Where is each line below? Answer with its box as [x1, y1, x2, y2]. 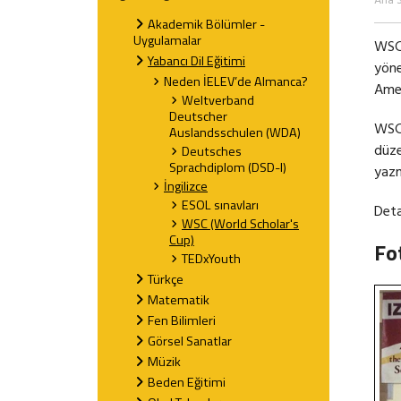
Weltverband [182, 90, 254, 111]
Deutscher [169, 107, 227, 127]
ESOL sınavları [182, 195, 259, 216]
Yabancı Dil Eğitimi [148, 51, 245, 72]
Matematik [148, 290, 209, 311]
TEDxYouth [182, 249, 241, 269]
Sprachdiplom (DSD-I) [169, 158, 286, 178]
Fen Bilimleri [148, 311, 216, 331]
